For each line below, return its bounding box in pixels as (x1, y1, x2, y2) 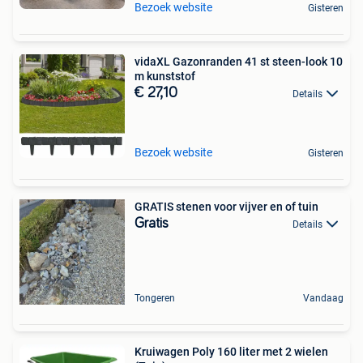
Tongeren (135, 292, 175, 304)
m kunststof (135, 69, 195, 83)
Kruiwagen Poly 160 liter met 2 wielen (135, 344, 328, 358)
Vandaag (303, 292, 344, 304)
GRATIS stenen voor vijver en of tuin (135, 199, 318, 213)
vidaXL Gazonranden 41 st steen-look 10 (135, 54, 343, 68)
